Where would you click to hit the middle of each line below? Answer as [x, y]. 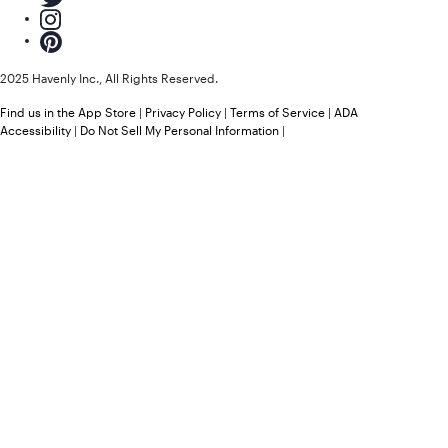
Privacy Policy [183, 112]
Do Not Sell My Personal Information [179, 130]
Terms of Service [277, 112]
